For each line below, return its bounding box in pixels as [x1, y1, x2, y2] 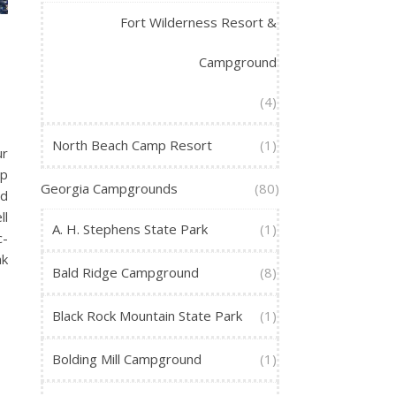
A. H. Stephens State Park [52, 220, 208, 239]
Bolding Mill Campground [52, 350, 202, 369]
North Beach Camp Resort [52, 136, 212, 155]
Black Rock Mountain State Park [52, 307, 242, 325]
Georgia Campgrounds [41, 179, 178, 198]
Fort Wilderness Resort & [120, 13, 277, 32]
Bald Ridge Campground [52, 263, 199, 282]
